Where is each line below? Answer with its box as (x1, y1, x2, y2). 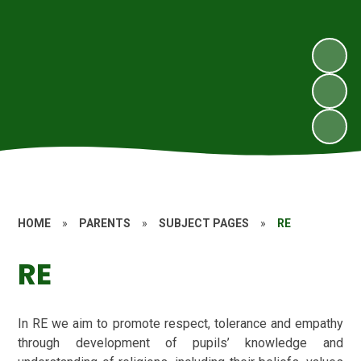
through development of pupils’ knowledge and (18, 334, 343, 351)
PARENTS (79, 217, 131, 230)
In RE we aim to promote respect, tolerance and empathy (18, 315, 343, 331)
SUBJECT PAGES (159, 217, 250, 230)
